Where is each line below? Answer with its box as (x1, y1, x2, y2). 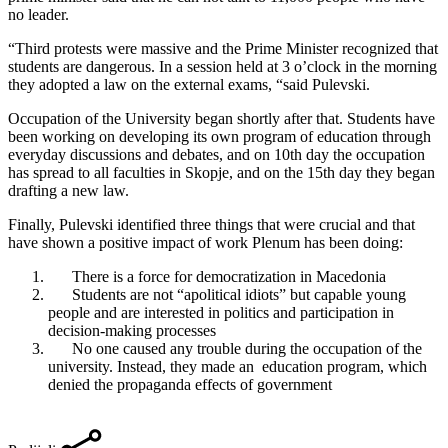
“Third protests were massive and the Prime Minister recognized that (8, 39, 438, 57)
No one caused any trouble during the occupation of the (48, 339, 422, 357)
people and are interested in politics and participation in (48, 303, 394, 321)
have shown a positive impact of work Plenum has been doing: (8, 233, 403, 251)
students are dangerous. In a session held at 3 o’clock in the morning (8, 57, 437, 75)
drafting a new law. (8, 181, 129, 199)
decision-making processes (48, 321, 216, 339)
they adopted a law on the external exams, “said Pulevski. (8, 75, 370, 93)
